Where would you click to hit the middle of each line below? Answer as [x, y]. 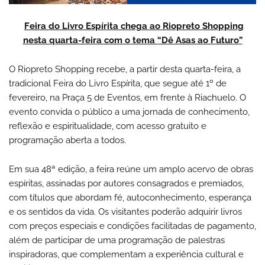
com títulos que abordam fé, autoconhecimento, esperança [130, 197]
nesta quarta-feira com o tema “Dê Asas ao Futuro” [132, 40]
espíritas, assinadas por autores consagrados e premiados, [126, 183]
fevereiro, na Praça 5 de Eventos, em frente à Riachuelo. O [127, 97]
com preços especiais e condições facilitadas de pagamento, [132, 226]
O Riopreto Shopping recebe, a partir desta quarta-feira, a [125, 69]
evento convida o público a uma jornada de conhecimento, [129, 112]
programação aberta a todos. [67, 140]
